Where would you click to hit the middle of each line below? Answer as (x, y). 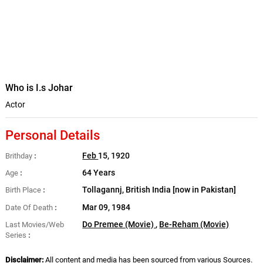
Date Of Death (29, 207)
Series (16, 235)
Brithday (18, 156)
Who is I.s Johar (39, 88)
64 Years (99, 173)
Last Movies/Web (34, 224)
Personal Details (52, 135)
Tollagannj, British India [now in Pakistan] (159, 190)
